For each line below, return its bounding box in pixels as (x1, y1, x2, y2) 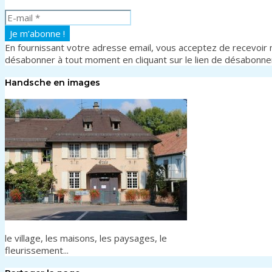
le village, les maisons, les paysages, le (5, 232, 167, 245)
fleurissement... (5, 244, 69, 257)
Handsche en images (5, 76, 100, 88)
